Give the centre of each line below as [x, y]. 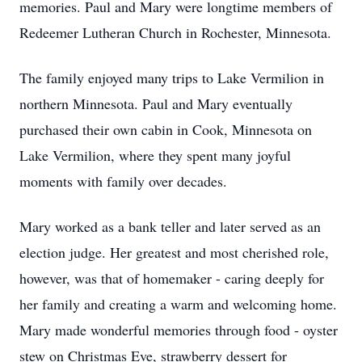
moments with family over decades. [123, 181]
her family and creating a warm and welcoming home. [178, 304]
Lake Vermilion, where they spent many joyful [155, 155]
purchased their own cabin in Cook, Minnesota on [166, 129]
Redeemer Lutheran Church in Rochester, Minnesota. [175, 32]
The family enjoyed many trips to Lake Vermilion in [172, 78]
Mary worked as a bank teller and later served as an [170, 226]
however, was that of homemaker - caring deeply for [172, 278]
